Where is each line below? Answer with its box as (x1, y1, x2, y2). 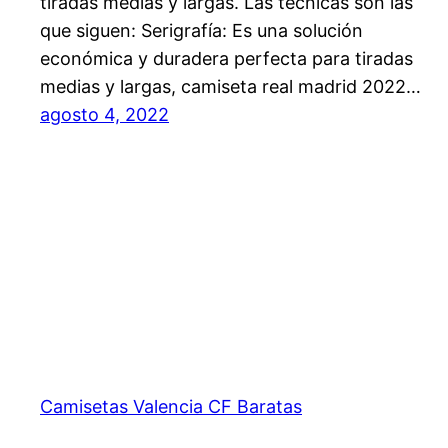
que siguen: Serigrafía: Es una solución (40, 20, 363, 42)
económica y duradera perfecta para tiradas (40, 48, 413, 70)
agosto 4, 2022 (40, 104, 169, 126)
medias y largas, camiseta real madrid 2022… (40, 76, 421, 98)
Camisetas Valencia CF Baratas (40, 395, 302, 417)
